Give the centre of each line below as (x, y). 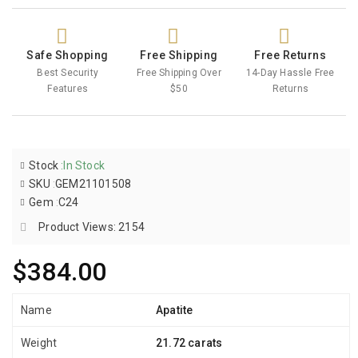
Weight (39, 342)
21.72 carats (189, 342)
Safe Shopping (68, 56)
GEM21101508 (93, 183)
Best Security (68, 73)
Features (68, 89)
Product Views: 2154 (92, 227)
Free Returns (290, 56)
